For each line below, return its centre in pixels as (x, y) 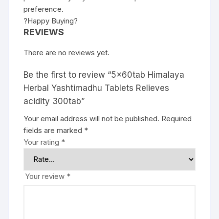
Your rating (43, 142)
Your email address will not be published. (92, 118)
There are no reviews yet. (67, 52)
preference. (44, 9)
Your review (46, 176)
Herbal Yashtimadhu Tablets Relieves (97, 88)
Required (177, 118)
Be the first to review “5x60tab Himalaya (104, 75)
